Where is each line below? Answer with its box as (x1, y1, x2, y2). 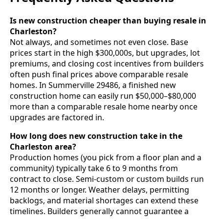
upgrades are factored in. (10, 111, 104, 123)
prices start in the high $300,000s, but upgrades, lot (10, 47, 200, 58)
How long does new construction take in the (10, 130, 182, 141)
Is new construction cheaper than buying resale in (10, 15, 206, 26)
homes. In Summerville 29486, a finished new (10, 79, 176, 90)
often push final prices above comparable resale (10, 68, 188, 80)
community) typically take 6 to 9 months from (10, 162, 178, 174)
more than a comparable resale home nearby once (10, 101, 197, 112)
